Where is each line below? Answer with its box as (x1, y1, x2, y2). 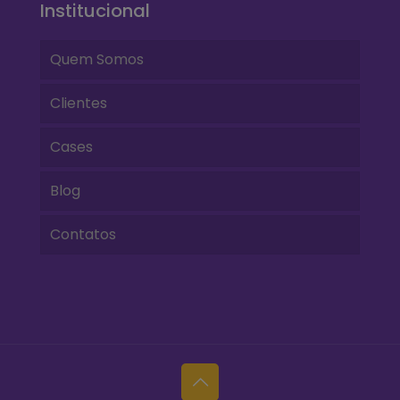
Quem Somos (50, 48, 144, 70)
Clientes (50, 92, 107, 113)
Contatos (50, 223, 116, 245)
